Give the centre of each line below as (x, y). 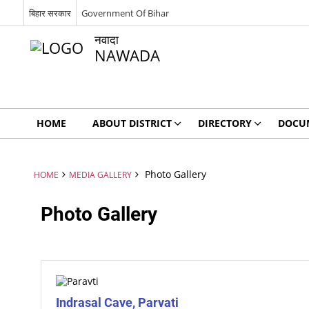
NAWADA (127, 56)
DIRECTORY (225, 123)
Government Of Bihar (125, 13)
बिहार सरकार (50, 13)
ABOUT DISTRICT (132, 123)
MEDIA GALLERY (100, 175)
